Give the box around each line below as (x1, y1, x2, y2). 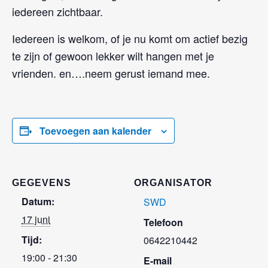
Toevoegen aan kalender (39, 123, 151, 138)
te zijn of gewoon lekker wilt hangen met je (12, 47, 214, 63)
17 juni (22, 212, 50, 226)
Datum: (22, 194, 54, 208)
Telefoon (144, 215, 183, 229)
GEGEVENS (12, 177, 71, 188)
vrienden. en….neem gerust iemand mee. (12, 65, 210, 81)
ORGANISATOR (134, 177, 212, 188)
